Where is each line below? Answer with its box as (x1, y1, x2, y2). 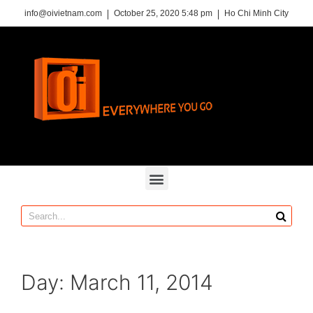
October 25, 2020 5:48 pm (114, 8, 212, 18)
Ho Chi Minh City (224, 8, 289, 18)
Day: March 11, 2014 (21, 270, 213, 295)
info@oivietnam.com (24, 8, 102, 18)
